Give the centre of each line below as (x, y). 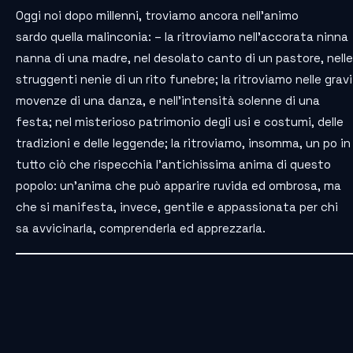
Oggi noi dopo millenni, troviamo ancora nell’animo (157, 16)
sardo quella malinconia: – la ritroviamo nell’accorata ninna (182, 37)
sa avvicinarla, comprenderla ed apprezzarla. (141, 229)
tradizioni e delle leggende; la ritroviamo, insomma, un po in (183, 143)
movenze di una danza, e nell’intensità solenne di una (168, 101)
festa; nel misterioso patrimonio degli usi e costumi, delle (180, 122)
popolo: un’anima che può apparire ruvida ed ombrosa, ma (178, 186)
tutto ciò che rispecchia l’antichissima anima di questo (173, 165)
